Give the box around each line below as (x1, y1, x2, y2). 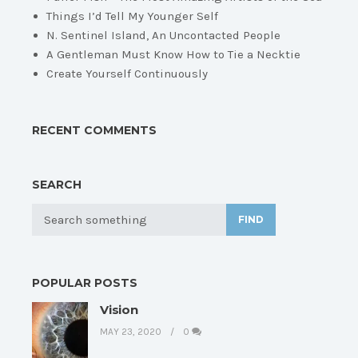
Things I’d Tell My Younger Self (46, 9, 218, 24)
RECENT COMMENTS (32, 123, 157, 138)
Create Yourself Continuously (46, 66, 208, 82)
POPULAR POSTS (32, 276, 137, 291)
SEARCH (32, 177, 82, 193)
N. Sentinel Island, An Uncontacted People (46, 28, 280, 43)
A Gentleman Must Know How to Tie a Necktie (46, 47, 300, 62)
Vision (100, 302, 138, 318)
